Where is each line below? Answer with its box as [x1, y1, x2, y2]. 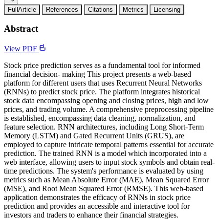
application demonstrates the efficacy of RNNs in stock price [4, 193, 191, 202]
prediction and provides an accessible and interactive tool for [4, 202, 190, 211]
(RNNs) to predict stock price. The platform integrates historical [4, 88, 200, 96]
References [46, 5, 78, 13]
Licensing [153, 5, 180, 13]
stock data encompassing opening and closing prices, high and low [4, 96, 209, 105]
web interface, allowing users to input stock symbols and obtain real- [4, 158, 215, 167]
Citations [88, 5, 113, 13]
